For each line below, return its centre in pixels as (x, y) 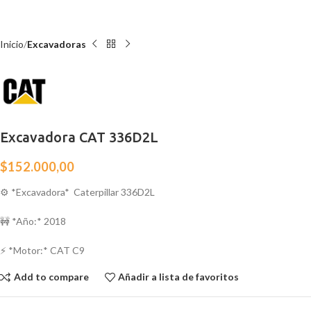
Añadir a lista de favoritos (179, 277)
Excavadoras (57, 44)
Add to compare (51, 277)
